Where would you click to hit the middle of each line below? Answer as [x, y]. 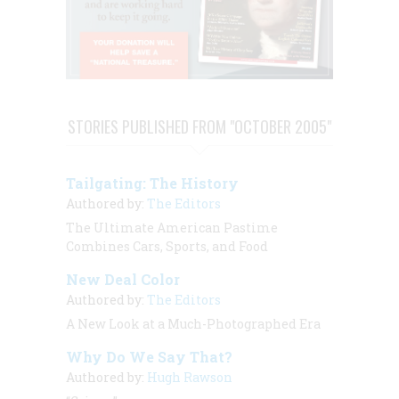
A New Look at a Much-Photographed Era [193, 323]
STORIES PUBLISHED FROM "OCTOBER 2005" [199, 126]
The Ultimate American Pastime [172, 227]
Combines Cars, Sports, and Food [167, 246]
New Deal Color [123, 279]
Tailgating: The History [152, 183]
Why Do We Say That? [149, 356]
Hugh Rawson [190, 377]
